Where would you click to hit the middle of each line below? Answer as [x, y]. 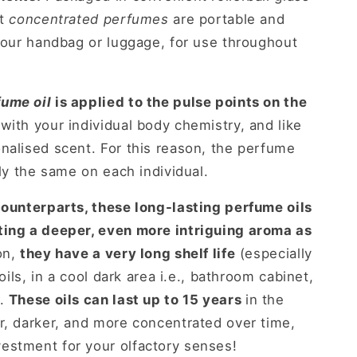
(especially [274, 254]
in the [265, 300]
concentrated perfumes [89, 19]
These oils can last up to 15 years [127, 300]
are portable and [227, 19]
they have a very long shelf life [128, 254]
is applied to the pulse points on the [179, 102]
